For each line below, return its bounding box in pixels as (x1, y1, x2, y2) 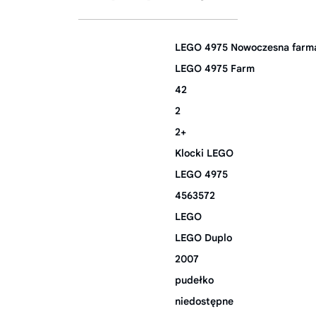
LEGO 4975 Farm (175, 61, 255, 75)
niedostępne (175, 294, 233, 308)
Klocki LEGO (175, 146, 233, 159)
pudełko (175, 273, 214, 286)
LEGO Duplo (175, 231, 232, 244)
